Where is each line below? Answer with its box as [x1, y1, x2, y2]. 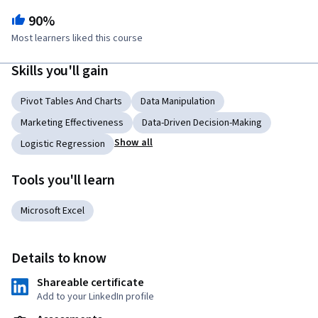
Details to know [11, 248, 107, 269]
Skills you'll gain [11, 61, 109, 82]
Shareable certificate [37, 275, 144, 291]
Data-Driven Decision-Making [142, 116, 262, 131]
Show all [114, 136, 153, 150]
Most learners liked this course [11, 31, 143, 46]
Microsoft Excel [21, 204, 84, 219]
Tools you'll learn [11, 170, 115, 191]
